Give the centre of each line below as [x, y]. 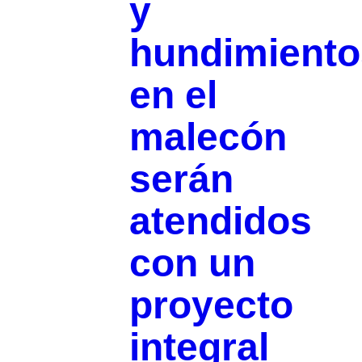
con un [192, 263]
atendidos [220, 221]
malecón [208, 137]
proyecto [211, 305]
